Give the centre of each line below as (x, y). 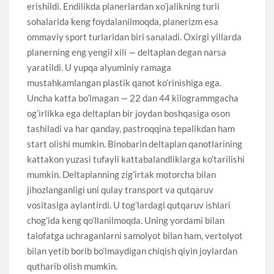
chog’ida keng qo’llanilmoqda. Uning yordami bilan (126, 220)
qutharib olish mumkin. (72, 266)
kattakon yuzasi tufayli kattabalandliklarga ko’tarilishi (136, 159)
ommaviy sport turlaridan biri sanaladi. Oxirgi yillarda (135, 36)
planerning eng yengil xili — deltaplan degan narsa (127, 52)
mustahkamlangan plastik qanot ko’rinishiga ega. (124, 82)
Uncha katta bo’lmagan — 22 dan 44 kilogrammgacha (133, 98)
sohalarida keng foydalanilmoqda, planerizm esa (123, 21)
